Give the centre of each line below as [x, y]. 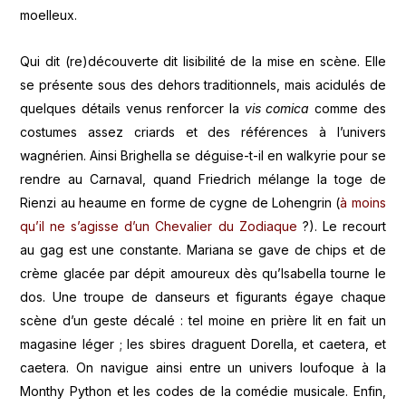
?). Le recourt [341, 226]
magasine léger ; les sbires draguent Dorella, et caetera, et [203, 343]
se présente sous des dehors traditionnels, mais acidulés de [203, 84]
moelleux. [49, 15]
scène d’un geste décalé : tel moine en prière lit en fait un [203, 320]
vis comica [277, 108]
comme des [348, 108]
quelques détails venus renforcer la [132, 108]
